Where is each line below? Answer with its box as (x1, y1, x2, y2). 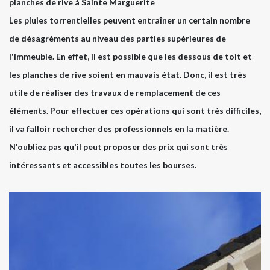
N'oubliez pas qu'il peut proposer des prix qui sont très (9, 142, 228, 152)
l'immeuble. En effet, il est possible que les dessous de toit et (9, 51, 252, 62)
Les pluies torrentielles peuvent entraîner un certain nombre (9, 15, 250, 26)
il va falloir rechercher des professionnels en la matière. (9, 124, 229, 134)
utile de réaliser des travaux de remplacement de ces (9, 87, 221, 98)
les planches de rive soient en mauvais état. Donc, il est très (9, 69, 246, 80)
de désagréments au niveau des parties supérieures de (9, 33, 226, 44)
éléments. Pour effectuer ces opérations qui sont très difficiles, (9, 105, 261, 116)
